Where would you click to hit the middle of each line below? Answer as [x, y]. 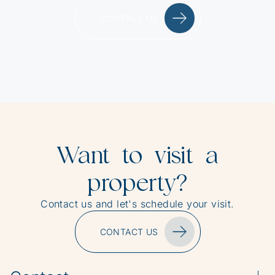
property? [137, 183]
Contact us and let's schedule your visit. [137, 204]
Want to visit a [137, 155]
